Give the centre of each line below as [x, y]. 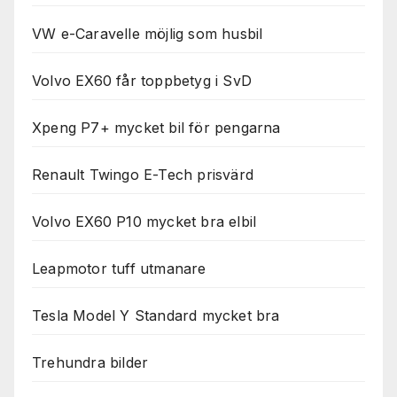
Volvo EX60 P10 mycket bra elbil [144, 222]
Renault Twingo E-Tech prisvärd [143, 175]
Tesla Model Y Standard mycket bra [156, 316]
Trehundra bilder [90, 363]
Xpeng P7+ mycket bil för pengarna [156, 128]
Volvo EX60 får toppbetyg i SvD [142, 81]
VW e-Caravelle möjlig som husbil [148, 34]
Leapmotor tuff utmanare [119, 269]
